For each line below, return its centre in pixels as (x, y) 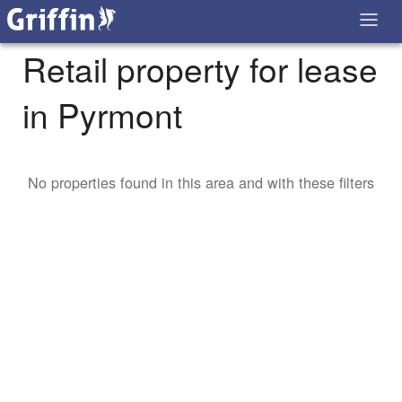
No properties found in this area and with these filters (201, 183)
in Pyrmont (102, 115)
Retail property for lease (200, 69)
